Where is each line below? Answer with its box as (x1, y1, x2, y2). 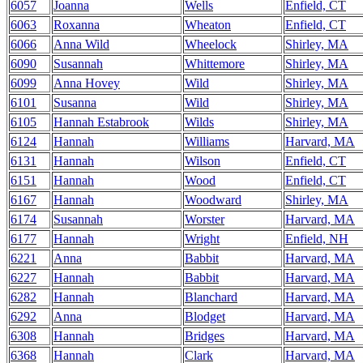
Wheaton (185, 18, 231, 32)
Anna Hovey (53, 76, 120, 90)
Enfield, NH (285, 232, 348, 246)
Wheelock (185, 37, 237, 51)
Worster (185, 212, 224, 226)
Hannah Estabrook (53, 115, 149, 129)
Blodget (185, 310, 225, 323)
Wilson (185, 154, 220, 168)
